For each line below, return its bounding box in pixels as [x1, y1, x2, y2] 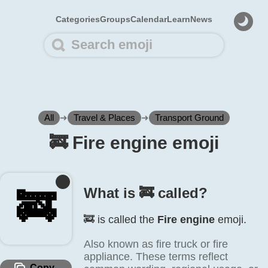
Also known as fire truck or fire [84, 238, 228, 250]
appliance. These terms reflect [84, 251, 228, 263]
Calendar [130, 14, 167, 24]
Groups [100, 14, 130, 24]
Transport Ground [155, 112, 224, 123]
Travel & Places [74, 112, 135, 123]
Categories [56, 14, 100, 24]
